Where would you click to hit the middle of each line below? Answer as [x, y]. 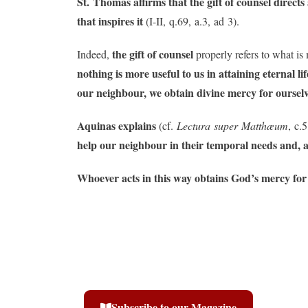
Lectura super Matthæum [232, 125]
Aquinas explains [117, 125]
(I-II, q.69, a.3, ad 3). [191, 21]
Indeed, [95, 54]
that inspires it [110, 21]
